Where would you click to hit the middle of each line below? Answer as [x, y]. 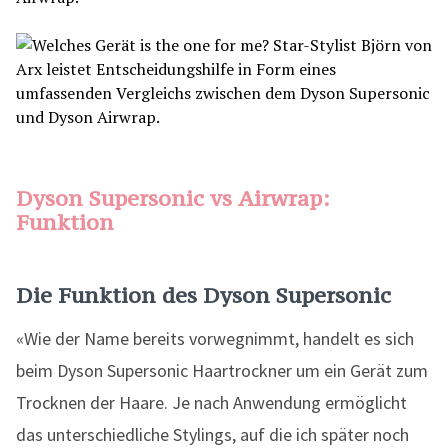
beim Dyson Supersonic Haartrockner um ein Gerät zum [222, 370]
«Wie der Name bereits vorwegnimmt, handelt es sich [215, 338]
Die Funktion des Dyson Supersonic [203, 295]
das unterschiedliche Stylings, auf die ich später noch [212, 434]
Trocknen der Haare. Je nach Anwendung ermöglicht [211, 402]
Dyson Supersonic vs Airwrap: [173, 198]
